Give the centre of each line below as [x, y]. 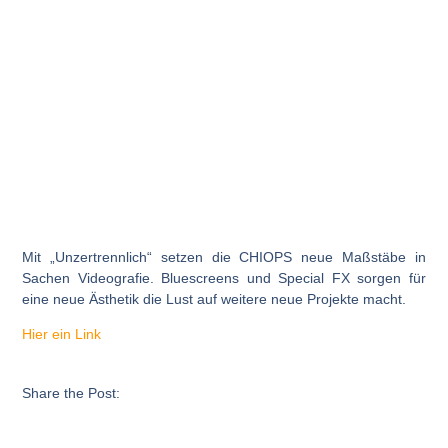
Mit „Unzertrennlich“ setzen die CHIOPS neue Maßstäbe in [224, 256]
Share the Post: [71, 392]
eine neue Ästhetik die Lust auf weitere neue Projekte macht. [214, 298]
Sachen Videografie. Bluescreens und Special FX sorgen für [224, 277]
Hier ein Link [62, 334]
